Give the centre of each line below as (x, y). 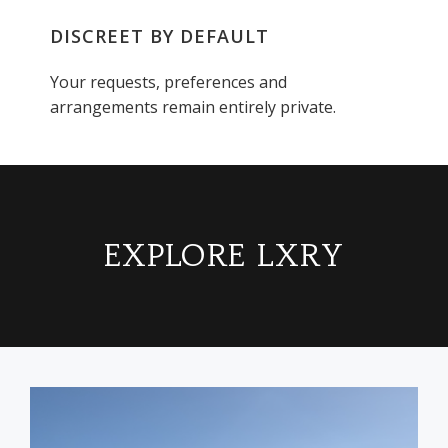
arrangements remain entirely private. (193, 107)
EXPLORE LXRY (224, 256)
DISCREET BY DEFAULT (159, 36)
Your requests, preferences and (168, 82)
